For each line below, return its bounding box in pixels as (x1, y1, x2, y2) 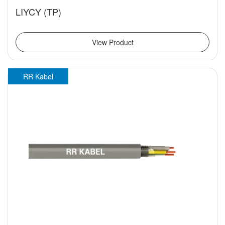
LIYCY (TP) (16, 5, 61, 19)
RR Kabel (23, 71, 53, 82)
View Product (91, 37, 134, 48)
